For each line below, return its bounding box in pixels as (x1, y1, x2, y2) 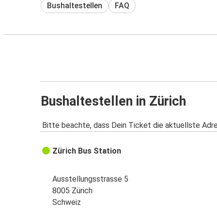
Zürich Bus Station (52, 146, 122, 156)
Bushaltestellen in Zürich (41, 93, 186, 109)
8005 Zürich (52, 186, 93, 196)
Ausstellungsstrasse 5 (52, 174, 129, 184)
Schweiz (52, 198, 81, 207)
